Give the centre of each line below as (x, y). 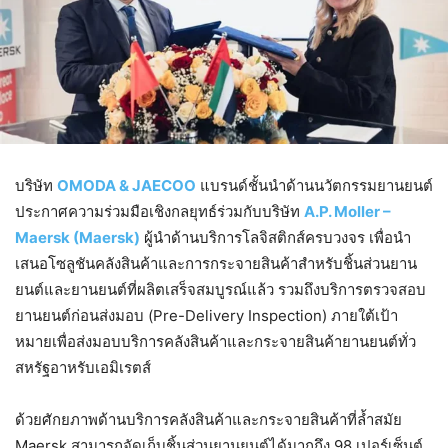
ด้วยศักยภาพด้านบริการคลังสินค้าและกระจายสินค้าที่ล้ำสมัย (208, 419)
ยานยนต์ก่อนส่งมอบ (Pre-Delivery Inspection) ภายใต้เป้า (206, 315)
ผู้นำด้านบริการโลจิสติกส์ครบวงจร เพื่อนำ (275, 237)
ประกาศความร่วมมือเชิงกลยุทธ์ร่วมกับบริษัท (159, 211)
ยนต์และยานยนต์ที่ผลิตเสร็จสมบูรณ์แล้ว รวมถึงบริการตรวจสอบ (220, 289)
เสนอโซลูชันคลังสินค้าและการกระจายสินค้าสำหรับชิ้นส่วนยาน (216, 263)
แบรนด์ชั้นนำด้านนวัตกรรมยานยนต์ (314, 185)
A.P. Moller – (347, 211)
